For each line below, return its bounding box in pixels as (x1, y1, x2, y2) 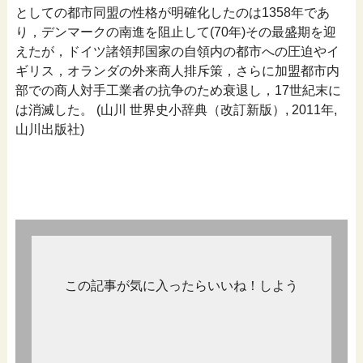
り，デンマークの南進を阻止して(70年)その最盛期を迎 (15, 24, 336, 39)
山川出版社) (15, 122, 84, 136)
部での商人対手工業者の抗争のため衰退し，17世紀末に (15, 83, 341, 97)
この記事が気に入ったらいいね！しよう (64, 278, 298, 293)
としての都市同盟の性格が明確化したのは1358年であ (15, 5, 330, 19)
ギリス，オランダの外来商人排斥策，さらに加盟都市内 (15, 63, 340, 78)
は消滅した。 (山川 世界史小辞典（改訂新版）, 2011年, (15, 102, 337, 117)
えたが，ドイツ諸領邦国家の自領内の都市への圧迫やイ (15, 44, 340, 58)
